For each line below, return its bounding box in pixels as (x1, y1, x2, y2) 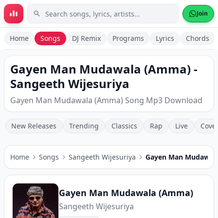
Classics (111, 121, 137, 130)
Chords (186, 34, 209, 43)
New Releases (11, 121, 56, 130)
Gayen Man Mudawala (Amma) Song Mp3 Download (10, 95, 202, 106)
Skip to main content (12, 8, 88, 19)
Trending (69, 121, 99, 130)
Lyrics (156, 34, 174, 43)
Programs (112, 34, 144, 43)
